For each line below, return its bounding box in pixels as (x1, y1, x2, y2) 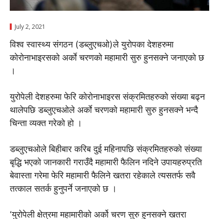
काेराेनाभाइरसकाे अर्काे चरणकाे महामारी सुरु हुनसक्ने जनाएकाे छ (10, 52, 204, 63)
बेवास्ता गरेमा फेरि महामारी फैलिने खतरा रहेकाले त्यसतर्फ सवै (10, 170, 196, 181)
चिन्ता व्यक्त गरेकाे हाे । (10, 118, 82, 129)
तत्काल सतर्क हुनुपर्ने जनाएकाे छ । (10, 183, 117, 194)
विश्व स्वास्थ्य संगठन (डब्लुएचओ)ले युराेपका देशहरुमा (10, 39, 174, 50)
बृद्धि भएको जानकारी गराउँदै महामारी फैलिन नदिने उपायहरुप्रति (10, 157, 202, 168)
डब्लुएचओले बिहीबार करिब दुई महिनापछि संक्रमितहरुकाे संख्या (10, 144, 202, 154)
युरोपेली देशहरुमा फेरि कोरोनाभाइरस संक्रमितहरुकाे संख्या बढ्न (10, 91, 205, 102)
